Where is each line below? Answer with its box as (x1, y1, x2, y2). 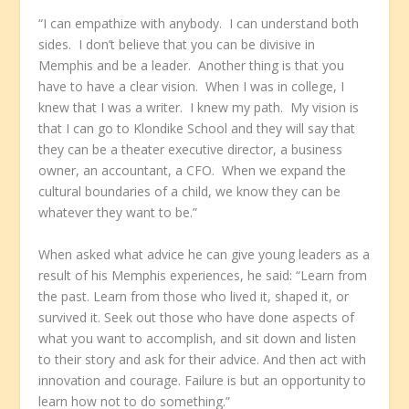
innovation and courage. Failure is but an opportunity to (38, 371, 367, 389)
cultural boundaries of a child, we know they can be (38, 183, 341, 201)
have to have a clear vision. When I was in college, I (38, 78, 345, 96)
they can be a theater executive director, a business (38, 141, 343, 159)
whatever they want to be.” (38, 204, 198, 222)
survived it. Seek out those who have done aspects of (38, 308, 355, 326)
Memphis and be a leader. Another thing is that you (38, 57, 345, 75)
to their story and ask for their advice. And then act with (38, 350, 367, 368)
